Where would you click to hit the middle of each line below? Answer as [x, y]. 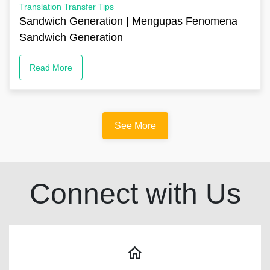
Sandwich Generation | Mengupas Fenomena [128, 21]
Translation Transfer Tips [67, 6]
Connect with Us [135, 193]
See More [135, 125]
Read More [51, 67]
